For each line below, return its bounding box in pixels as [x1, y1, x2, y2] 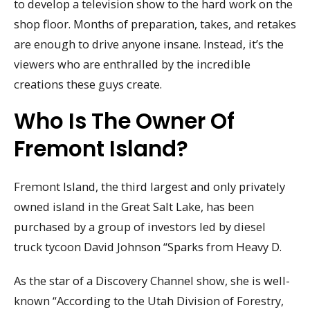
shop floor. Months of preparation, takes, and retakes [14, 15, 296, 32]
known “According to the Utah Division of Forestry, [14, 293, 284, 309]
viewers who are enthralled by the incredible [14, 55, 250, 72]
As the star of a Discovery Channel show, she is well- [14, 273, 290, 289]
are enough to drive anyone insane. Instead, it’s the [14, 35, 284, 52]
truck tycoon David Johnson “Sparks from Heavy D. [14, 239, 282, 255]
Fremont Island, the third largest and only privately [14, 179, 285, 195]
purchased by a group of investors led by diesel [14, 219, 266, 235]
